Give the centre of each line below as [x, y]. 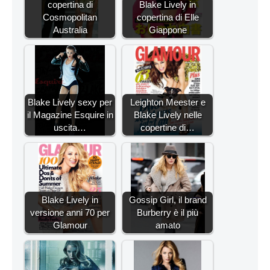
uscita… [70, 127]
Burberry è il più [168, 212]
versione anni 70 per [70, 212]
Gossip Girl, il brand [168, 199]
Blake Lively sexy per [70, 102]
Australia [70, 30]
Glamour [70, 225]
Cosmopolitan [70, 17]
